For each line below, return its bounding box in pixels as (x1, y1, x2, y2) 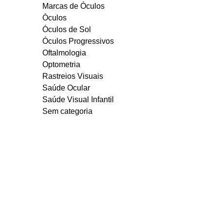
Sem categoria (42, 107, 92, 115)
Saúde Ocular (42, 83, 90, 92)
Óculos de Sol (42, 25, 91, 34)
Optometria (42, 60, 80, 69)
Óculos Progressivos (42, 36, 114, 45)
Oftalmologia (42, 48, 86, 57)
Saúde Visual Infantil (42, 95, 114, 104)
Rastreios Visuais (42, 72, 103, 80)
